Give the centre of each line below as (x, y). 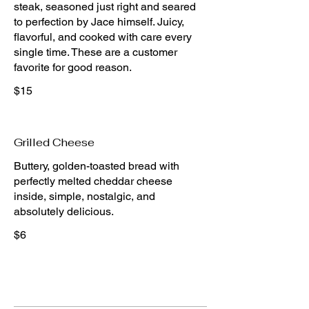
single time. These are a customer (96, 52)
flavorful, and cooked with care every (103, 37)
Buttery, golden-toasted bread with (97, 166)
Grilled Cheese (54, 142)
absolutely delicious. (64, 211)
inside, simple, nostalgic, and (84, 196)
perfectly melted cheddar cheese (93, 181)
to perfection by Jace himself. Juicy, (99, 22)
